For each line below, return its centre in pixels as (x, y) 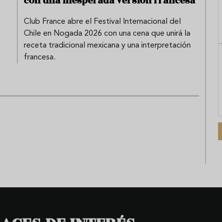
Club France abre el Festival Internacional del (102, 22)
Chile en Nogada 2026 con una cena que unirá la (107, 33)
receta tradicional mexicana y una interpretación (107, 45)
